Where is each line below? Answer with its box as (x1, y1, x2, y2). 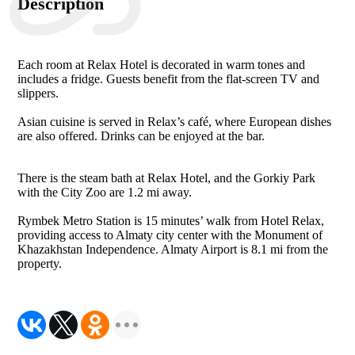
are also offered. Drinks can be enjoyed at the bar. (17, 129, 265, 143)
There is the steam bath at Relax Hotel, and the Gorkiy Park (17, 171, 316, 185)
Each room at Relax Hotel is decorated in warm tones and (17, 58, 306, 71)
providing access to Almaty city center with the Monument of (17, 228, 323, 242)
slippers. (17, 86, 59, 100)
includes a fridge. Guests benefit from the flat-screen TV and (17, 72, 320, 86)
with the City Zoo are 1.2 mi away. (17, 185, 193, 199)
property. (17, 257, 63, 270)
